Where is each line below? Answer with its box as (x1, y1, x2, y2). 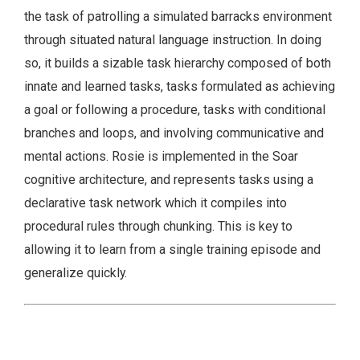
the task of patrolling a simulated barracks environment (24, 9, 332, 25)
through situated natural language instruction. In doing (24, 32, 321, 48)
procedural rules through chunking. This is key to (24, 219, 292, 235)
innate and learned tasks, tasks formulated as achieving (24, 79, 335, 95)
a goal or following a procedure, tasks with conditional (24, 102, 325, 118)
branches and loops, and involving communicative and (24, 125, 324, 141)
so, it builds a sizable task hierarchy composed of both (24, 55, 331, 72)
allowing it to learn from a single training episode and (24, 242, 321, 258)
